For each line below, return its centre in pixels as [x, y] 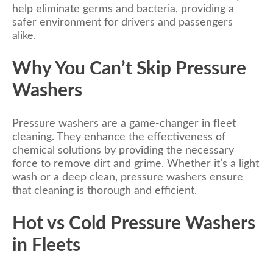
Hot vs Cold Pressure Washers [134, 223]
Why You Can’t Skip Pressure [129, 69]
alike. [24, 36]
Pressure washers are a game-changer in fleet [124, 123]
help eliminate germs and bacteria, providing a [123, 9]
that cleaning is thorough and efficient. [105, 190]
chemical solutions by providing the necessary [123, 150]
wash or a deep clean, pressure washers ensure [128, 177]
